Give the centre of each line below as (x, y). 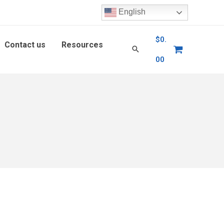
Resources (82, 44)
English (131, 12)
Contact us (25, 44)
